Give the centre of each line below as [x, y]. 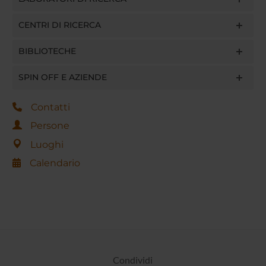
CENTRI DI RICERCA [59, 25]
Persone [50, 126]
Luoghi [47, 144]
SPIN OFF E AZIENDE [62, 77]
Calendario [55, 163]
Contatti [50, 107]
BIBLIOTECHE [47, 51]
